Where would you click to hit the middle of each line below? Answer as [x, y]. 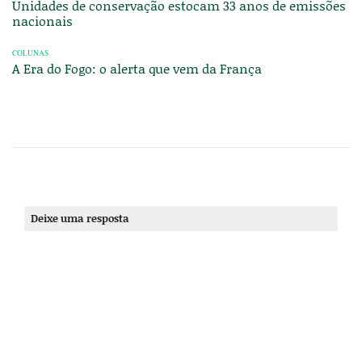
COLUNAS [30, 53]
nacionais [42, 21]
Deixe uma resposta [80, 219]
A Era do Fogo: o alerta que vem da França [137, 69]
